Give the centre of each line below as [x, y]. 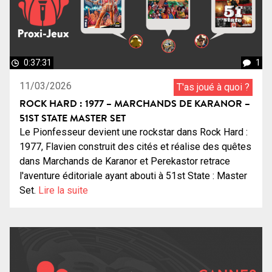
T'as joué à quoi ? [213, 87]
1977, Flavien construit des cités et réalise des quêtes [135, 147]
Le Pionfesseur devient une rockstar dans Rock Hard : [134, 132]
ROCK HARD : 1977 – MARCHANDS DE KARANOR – [135, 104]
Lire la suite [63, 191]
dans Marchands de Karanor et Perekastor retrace [125, 161]
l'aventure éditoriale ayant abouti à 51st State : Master [133, 176]
